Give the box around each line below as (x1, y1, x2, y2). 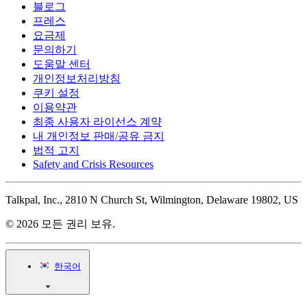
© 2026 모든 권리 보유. (5, 217, 115, 230)
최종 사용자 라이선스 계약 (33, 115, 162, 127)
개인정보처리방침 (33, 72, 121, 84)
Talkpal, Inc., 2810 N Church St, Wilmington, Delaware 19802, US (5, 193, 298, 206)
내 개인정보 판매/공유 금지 (33, 130, 164, 142)
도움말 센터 (33, 58, 90, 70)
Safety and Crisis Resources (33, 158, 153, 170)
